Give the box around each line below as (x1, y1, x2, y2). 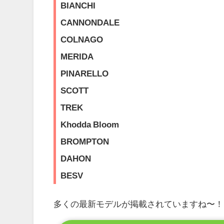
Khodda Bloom (60, 119, 119, 128)
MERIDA (60, 51, 93, 60)
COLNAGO (60, 34, 103, 43)
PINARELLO (60, 68, 108, 77)
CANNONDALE (60, 17, 119, 26)
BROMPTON (60, 136, 109, 145)
